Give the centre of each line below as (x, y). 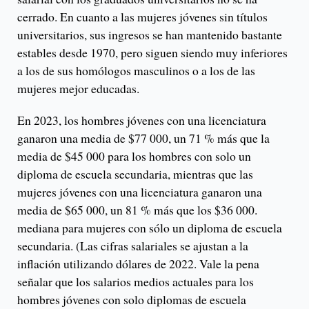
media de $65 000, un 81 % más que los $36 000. (137, 209)
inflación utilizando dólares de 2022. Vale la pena (138, 263)
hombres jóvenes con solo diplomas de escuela (132, 299)
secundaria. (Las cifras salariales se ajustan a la (133, 245)
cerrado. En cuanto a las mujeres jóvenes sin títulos (142, 16)
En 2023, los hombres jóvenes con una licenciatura (142, 120)
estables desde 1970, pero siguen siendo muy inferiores (152, 52)
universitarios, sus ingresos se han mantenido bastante (150, 34)
